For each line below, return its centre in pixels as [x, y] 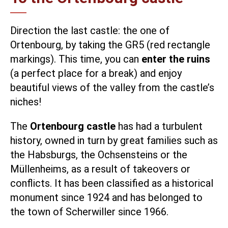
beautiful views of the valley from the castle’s [112, 87]
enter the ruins [176, 59]
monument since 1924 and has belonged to [106, 197]
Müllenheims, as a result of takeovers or [100, 169]
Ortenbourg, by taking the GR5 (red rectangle [110, 45]
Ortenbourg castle [73, 126]
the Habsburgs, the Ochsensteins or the [99, 154]
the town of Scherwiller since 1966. [89, 211]
